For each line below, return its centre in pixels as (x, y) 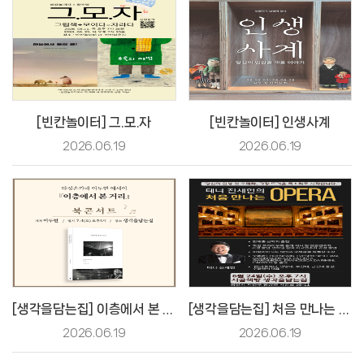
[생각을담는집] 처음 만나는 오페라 (344, 309)
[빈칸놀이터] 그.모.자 (94, 122)
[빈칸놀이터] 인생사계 (270, 122)
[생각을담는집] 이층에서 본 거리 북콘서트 (168, 309)
